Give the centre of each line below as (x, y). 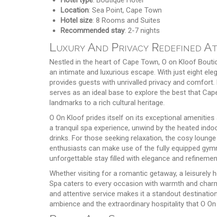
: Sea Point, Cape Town (125, 10)
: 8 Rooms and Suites (126, 20)
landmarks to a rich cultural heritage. (107, 102)
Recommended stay (92, 30)
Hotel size (76, 20)
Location (74, 10)
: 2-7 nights (142, 30)
